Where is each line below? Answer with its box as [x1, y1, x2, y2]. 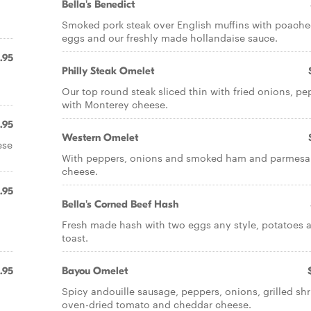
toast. [62, 230, 88, 244]
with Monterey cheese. [62, 97, 168, 111]
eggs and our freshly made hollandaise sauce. [62, 31, 278, 44]
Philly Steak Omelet [62, 65, 154, 77]
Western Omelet [62, 131, 138, 144]
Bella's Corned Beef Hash [62, 198, 178, 210]
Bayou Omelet [62, 264, 128, 277]
